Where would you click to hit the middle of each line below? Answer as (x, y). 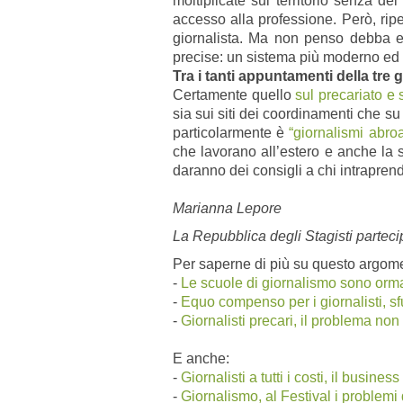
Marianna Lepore (227, 208)
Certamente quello (234, 94)
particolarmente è (231, 132)
